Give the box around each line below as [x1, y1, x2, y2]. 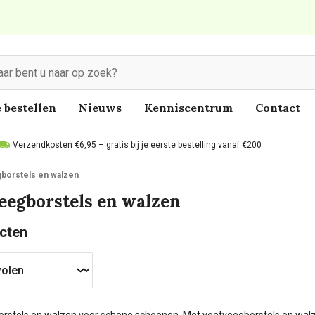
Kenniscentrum [144, 101, 233, 115]
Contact [255, 101, 300, 115]
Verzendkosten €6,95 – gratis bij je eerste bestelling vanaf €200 [13, 140, 262, 150]
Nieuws [79, 101, 122, 115]
